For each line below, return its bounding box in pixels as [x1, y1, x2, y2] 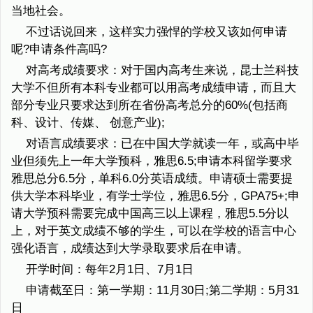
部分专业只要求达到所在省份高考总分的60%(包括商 [11, 99, 288, 112]
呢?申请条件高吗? [11, 43, 107, 57]
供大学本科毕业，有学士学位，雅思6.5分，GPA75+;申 [11, 189, 300, 203]
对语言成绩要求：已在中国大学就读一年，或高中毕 [25, 137, 299, 151]
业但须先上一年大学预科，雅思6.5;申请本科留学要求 [11, 154, 292, 168]
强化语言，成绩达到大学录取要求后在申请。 [11, 242, 249, 256]
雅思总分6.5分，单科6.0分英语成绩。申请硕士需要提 [11, 172, 293, 186]
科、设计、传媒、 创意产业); [11, 116, 165, 130]
